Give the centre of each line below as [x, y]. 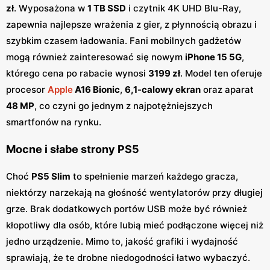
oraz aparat [227, 89]
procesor [27, 89]
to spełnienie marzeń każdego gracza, [154, 176]
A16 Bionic [96, 89]
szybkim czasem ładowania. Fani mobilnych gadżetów [124, 40]
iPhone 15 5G [213, 57]
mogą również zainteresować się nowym [96, 57]
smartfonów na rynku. [54, 122]
